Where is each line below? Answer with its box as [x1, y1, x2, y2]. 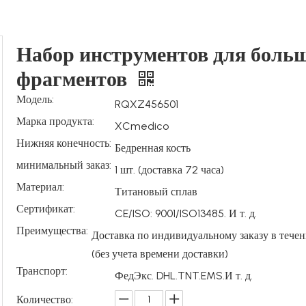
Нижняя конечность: [16, 137, 111, 150]
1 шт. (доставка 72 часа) [115, 163, 224, 176]
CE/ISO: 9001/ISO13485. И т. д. [115, 207, 257, 220]
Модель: [16, 93, 54, 106]
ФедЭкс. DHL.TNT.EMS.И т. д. [115, 269, 253, 282]
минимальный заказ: [16, 158, 111, 171]
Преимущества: [16, 224, 88, 237]
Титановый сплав [115, 185, 197, 198]
